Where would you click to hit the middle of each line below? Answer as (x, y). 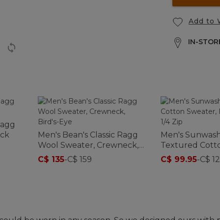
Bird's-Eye (57, 155)
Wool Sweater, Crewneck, (88, 145)
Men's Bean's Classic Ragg (88, 135)
